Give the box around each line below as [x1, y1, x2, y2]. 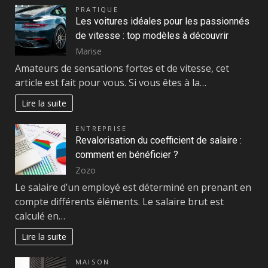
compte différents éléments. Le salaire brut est [15, 195, 224, 209]
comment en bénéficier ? [75, 148, 178, 160]
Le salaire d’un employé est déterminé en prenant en [15, 181, 251, 194]
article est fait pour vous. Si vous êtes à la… [15, 76, 206, 90]
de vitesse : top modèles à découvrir [75, 29, 229, 41]
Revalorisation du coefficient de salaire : [75, 134, 242, 146]
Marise [75, 45, 102, 57]
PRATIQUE [75, 4, 118, 14]
